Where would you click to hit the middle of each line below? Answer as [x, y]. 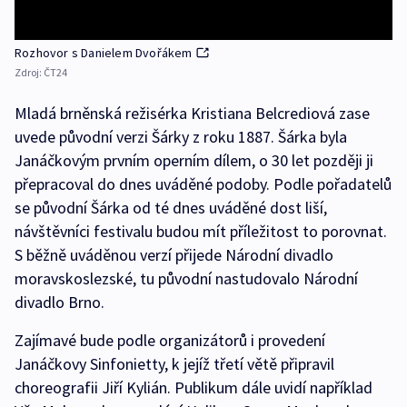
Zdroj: [29, 73]
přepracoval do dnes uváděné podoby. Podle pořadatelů [203, 184]
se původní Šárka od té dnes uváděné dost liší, [171, 208]
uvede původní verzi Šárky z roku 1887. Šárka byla [181, 137]
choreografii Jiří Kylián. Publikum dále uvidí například [194, 388]
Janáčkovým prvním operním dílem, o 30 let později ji [194, 161]
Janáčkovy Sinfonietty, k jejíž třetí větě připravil [174, 364]
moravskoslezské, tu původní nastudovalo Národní [186, 279]
